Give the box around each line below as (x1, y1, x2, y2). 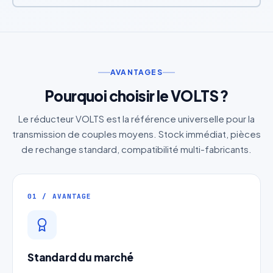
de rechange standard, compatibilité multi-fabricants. (21, 143, 252, 155)
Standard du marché (27, 250, 133, 264)
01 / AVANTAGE (27, 192, 92, 201)
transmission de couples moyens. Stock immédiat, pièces (12, 128, 261, 140)
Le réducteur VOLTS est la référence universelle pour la (18, 113, 255, 125)
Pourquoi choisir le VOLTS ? (44, 87, 229, 105)
